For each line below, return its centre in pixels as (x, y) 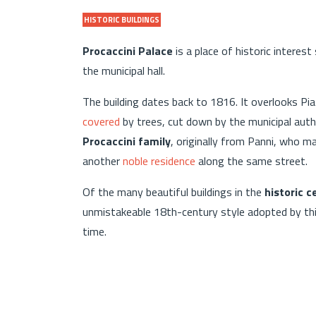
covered (101, 121)
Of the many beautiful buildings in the (174, 192)
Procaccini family (127, 141)
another (103, 160)
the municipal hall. (124, 70)
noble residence (159, 160)
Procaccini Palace (128, 50)
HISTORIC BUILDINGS (122, 19)
